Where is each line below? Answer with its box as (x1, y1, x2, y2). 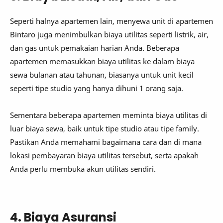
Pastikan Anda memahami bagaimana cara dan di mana (10, 136, 202, 147)
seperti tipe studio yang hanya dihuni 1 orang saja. (10, 83, 183, 93)
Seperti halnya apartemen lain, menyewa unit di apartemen (10, 15, 213, 26)
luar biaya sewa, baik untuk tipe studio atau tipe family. (10, 123, 199, 133)
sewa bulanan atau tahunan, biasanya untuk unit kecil (10, 69, 194, 80)
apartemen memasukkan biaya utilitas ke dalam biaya (10, 56, 195, 66)
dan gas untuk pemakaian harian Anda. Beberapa (10, 42, 179, 53)
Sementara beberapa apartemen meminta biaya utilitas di (10, 110, 207, 120)
